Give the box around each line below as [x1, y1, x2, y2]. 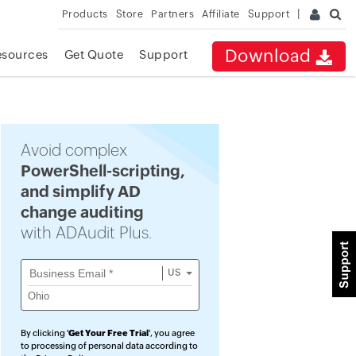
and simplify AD [21, 182, 141, 200]
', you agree [149, 328, 195, 338]
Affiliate [202, 8, 240, 20]
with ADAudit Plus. [21, 223, 152, 242]
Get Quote [64, 48, 124, 61]
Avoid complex [21, 141, 127, 159]
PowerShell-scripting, [21, 161, 185, 180]
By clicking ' [21, 328, 68, 338]
